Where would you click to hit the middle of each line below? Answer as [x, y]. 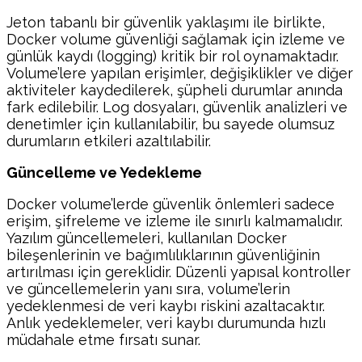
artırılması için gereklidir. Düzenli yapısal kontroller [179, 272]
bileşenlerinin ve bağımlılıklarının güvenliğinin [163, 255]
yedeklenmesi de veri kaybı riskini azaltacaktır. [166, 306]
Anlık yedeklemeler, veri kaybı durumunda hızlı [166, 323]
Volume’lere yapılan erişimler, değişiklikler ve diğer [180, 73]
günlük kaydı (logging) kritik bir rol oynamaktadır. [173, 56]
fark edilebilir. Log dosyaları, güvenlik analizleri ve [177, 107]
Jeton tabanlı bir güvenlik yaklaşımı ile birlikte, [166, 22]
